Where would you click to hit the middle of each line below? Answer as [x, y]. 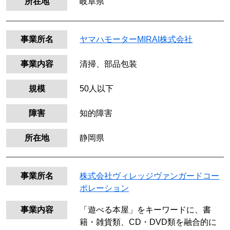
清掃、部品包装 [109, 64]
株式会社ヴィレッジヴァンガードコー [150, 176]
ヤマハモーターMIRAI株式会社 [136, 40]
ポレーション [104, 188]
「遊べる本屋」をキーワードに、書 [146, 209]
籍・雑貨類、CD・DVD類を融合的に [148, 222]
